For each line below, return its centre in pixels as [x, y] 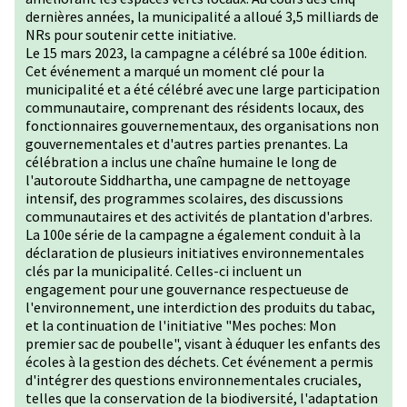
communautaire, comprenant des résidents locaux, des [195, 107]
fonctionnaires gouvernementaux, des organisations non [202, 125]
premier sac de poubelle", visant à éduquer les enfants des [203, 343]
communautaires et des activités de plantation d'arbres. [199, 216]
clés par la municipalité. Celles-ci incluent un [164, 271]
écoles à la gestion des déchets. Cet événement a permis [199, 362]
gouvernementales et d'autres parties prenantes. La [187, 144]
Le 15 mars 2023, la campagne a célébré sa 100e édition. [196, 53]
